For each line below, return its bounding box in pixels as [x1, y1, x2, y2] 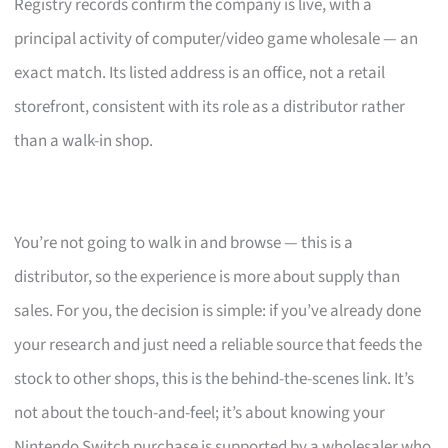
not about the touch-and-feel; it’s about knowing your [14, 401, 386, 426]
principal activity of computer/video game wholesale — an [14, 27, 419, 52]
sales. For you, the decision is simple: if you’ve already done [14, 299, 422, 324]
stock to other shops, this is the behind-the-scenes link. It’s [14, 367, 415, 392]
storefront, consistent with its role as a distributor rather [14, 95, 406, 120]
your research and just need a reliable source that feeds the [14, 333, 423, 358]
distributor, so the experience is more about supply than [14, 265, 401, 290]
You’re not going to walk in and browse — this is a [14, 231, 354, 256]
